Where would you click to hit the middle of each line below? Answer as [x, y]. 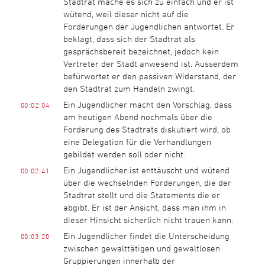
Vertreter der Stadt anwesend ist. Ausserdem [151, 63]
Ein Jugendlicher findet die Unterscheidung [146, 235]
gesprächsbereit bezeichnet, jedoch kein [141, 51]
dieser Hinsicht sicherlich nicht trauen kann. [148, 219]
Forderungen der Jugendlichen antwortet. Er [148, 26]
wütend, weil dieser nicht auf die [126, 14]
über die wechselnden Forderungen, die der [147, 182]
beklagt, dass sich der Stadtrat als [129, 38]
